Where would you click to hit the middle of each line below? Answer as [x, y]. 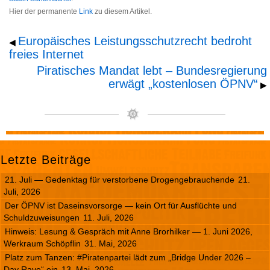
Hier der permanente [44, 11]
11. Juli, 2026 [108, 217]
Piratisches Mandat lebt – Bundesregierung [152, 70]
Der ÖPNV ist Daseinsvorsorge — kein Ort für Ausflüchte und [121, 205]
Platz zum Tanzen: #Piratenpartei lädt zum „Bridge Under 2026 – [128, 257]
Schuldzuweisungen [42, 217]
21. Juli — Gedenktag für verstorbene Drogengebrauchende [120, 179]
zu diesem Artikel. [122, 11]
